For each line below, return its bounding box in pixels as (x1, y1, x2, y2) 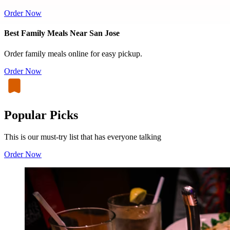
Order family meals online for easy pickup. (4, 49, 142, 58)
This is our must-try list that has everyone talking (4, 132, 161, 142)
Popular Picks (4, 108, 78, 122)
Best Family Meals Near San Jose (4, 29, 120, 38)
